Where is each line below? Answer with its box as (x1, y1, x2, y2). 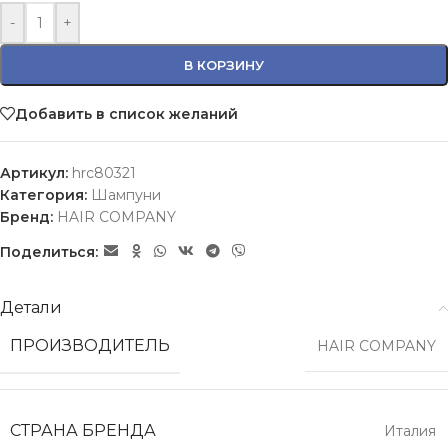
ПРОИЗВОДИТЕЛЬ (10, 336, 170, 355)
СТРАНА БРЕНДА (10, 421, 156, 440)
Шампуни (91, 186, 161, 204)
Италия (384, 422, 436, 440)
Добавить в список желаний (15, 104, 238, 123)
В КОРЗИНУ (184, 57, 264, 73)
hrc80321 (72, 164, 136, 182)
